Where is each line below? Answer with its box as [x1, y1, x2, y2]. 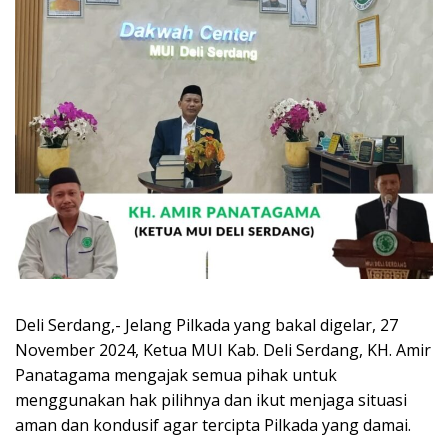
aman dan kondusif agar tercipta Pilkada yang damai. [15, 414, 411, 437]
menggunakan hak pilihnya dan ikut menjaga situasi [15, 389, 407, 412]
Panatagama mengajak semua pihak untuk [15, 364, 337, 387]
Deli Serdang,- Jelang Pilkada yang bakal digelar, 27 [15, 314, 398, 337]
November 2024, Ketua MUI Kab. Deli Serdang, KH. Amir [15, 339, 431, 362]
